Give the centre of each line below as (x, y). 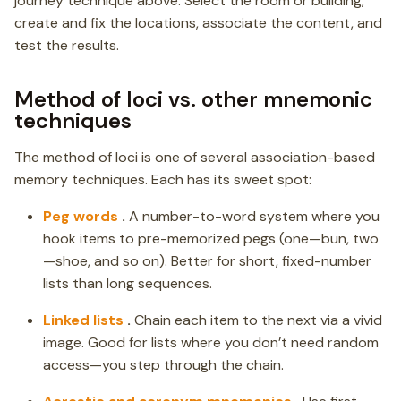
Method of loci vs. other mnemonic (193, 98)
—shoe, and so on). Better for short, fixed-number (207, 260)
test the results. (67, 45)
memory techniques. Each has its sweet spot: (163, 179)
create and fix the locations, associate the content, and (198, 22)
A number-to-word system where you (252, 216)
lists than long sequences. (128, 283)
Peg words (81, 216)
